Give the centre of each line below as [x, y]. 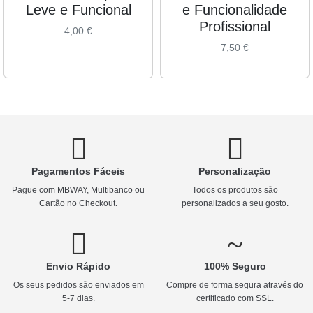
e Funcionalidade [235, 9]
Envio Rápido [78, 266]
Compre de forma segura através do [235, 285]
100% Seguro [235, 266]
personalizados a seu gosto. [235, 203]
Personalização [235, 171]
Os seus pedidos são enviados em [78, 285]
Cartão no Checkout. [78, 203]
